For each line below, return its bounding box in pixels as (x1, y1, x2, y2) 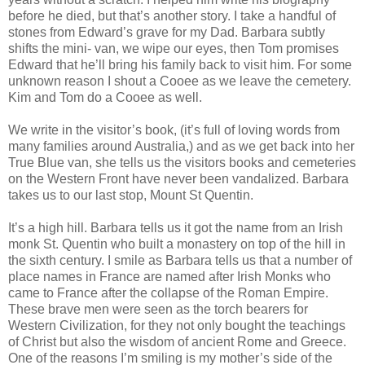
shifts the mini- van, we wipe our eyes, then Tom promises (8, 41, 339, 55)
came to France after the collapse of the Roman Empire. (8, 285, 328, 300)
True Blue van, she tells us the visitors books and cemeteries (8, 155, 356, 169)
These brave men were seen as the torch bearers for (8, 301, 308, 316)
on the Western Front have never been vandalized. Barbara (8, 171, 349, 186)
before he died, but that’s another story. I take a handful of (8, 8, 336, 23)
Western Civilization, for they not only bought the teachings (8, 318, 345, 332)
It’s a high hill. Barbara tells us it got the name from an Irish (8, 220, 343, 235)
